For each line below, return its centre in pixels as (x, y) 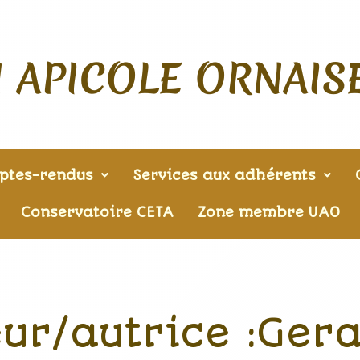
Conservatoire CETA (97, 212)
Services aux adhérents (224, 175)
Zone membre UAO (268, 212)
